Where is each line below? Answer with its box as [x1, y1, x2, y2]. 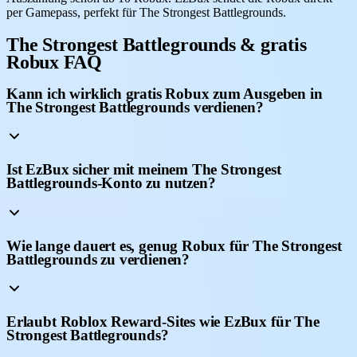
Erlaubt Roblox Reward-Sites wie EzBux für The [6, 312, 320, 330]
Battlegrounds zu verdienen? [6, 250, 190, 268]
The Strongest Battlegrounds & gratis [6, 33, 307, 55]
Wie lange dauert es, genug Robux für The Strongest [6, 237, 342, 254]
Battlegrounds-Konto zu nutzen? [6, 175, 216, 192]
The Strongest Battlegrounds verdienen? [6, 98, 264, 116]
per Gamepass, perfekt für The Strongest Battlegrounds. [6, 5, 286, 19]
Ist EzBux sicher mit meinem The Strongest [6, 161, 281, 178]
